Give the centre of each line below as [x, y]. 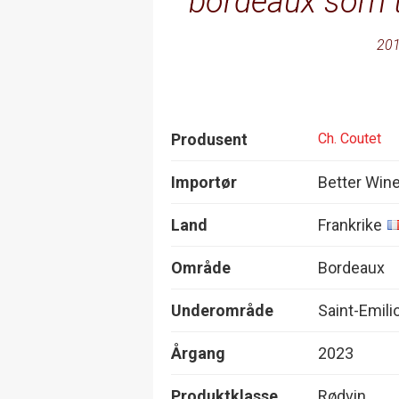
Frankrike [350, 224]
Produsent [209, 139]
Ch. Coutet [350, 139]
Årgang [198, 353]
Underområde [222, 310]
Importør [204, 182]
